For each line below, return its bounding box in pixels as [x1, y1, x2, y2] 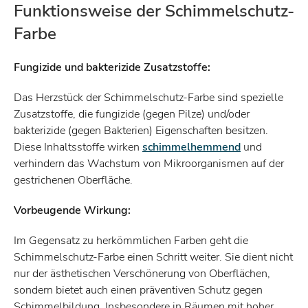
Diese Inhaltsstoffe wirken [14, 140, 142, 155]
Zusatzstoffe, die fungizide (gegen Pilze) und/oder [14, 107, 250, 122]
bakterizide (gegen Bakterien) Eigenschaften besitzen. [14, 123, 268, 138]
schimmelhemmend [142, 140, 241, 155]
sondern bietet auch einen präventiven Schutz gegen [14, 283, 263, 298]
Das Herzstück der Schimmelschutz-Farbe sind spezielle [14, 90, 283, 105]
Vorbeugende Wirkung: [14, 203, 131, 218]
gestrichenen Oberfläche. [14, 173, 133, 188]
